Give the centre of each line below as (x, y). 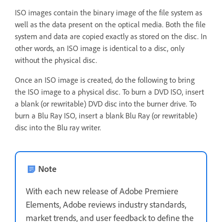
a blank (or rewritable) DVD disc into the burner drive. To (106, 104)
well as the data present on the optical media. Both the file (110, 24)
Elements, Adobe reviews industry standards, (106, 204)
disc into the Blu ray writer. (58, 127)
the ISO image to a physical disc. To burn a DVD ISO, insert (110, 92)
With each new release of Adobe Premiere (102, 191)
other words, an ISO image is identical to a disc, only (100, 48)
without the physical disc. (56, 60)
